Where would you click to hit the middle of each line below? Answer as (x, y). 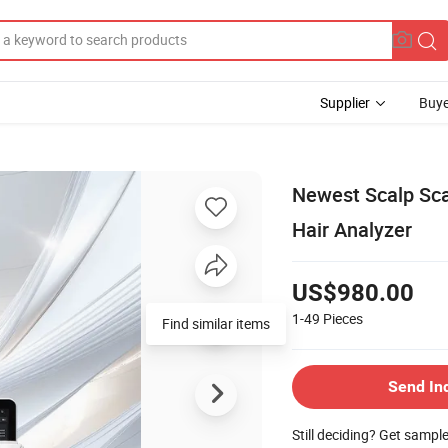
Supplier (345, 102)
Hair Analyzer (352, 229)
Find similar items (216, 323)
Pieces (343, 318)
